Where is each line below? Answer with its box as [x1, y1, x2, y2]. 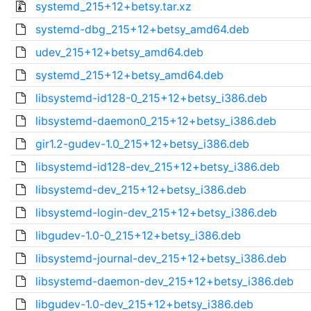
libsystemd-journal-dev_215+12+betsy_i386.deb [35, 251, 287, 265]
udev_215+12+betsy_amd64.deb [35, 45, 203, 59]
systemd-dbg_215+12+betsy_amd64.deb [35, 22, 249, 36]
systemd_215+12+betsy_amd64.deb [35, 68, 224, 82]
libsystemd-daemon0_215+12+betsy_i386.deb [35, 114, 276, 128]
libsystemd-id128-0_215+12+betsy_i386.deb [35, 91, 267, 105]
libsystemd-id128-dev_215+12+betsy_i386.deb [35, 160, 280, 174]
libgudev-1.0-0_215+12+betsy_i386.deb [35, 228, 241, 242]
